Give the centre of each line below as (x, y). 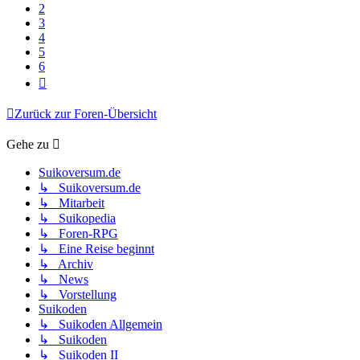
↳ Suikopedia (77, 219)
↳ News (63, 280)
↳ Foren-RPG (78, 234)
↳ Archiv (66, 264)
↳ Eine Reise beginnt (96, 249)
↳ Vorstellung (78, 295)
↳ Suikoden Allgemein (100, 325)
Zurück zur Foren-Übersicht (86, 114)
